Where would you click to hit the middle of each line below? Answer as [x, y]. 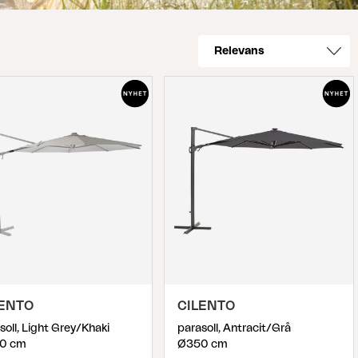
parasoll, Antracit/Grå [234, 329]
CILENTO [206, 306]
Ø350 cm [203, 345]
